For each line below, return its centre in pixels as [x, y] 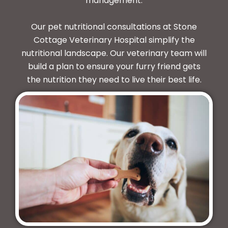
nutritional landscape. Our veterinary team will [114, 53]
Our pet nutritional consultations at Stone [114, 27]
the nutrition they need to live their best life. [114, 80]
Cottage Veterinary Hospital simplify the [114, 40]
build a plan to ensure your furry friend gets [114, 67]
